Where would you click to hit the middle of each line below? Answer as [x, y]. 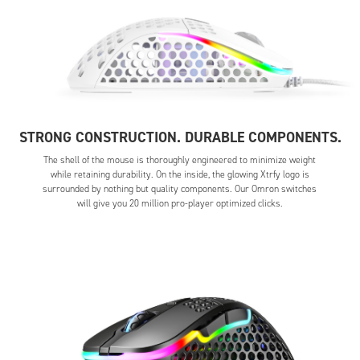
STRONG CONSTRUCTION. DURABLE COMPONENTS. [180, 138]
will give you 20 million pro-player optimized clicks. [180, 204]
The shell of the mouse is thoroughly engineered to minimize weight [180, 160]
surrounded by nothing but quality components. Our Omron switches [180, 189]
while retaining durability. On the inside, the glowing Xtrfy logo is [180, 175]
